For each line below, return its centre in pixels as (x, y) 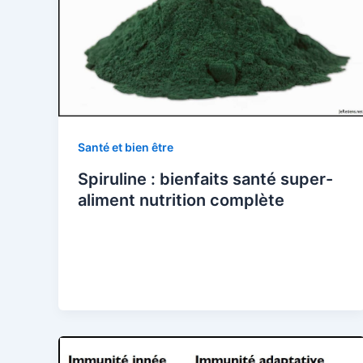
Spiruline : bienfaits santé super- (205, 179)
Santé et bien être (126, 147)
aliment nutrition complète (181, 200)
